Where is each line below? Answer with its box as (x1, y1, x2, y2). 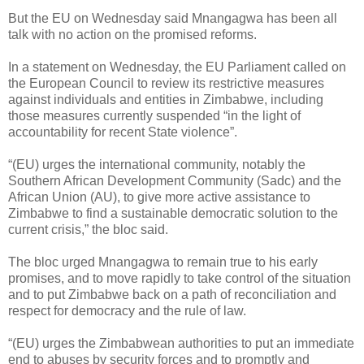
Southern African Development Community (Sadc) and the (8, 173, 341, 188)
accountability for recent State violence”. (8, 124, 237, 139)
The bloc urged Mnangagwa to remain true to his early (8, 254, 318, 269)
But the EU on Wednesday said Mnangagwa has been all (8, 11, 337, 25)
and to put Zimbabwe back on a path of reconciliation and (8, 287, 336, 301)
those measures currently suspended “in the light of (8, 108, 301, 123)
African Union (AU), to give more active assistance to (8, 189, 310, 204)
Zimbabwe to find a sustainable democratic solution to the (8, 206, 338, 220)
